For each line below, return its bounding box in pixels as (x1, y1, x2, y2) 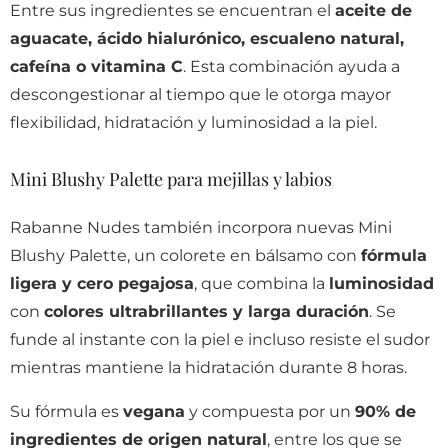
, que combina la (194, 273, 329, 293)
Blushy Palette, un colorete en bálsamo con (10, 245, 361, 265)
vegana (123, 401, 185, 421)
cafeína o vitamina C (10, 56, 183, 76)
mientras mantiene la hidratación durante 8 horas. (10, 357, 407, 377)
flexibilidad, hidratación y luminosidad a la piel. (10, 112, 377, 132)
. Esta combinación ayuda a (183, 56, 400, 76)
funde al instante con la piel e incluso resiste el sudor (10, 329, 430, 349)
